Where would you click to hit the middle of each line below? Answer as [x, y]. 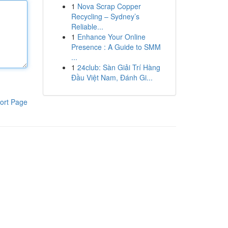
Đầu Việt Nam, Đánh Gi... [112, 77]
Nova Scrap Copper [109, 6]
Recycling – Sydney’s [105, 16]
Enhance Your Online [111, 37]
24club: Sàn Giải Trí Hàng [119, 67]
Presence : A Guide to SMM [116, 47]
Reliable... [87, 26]
